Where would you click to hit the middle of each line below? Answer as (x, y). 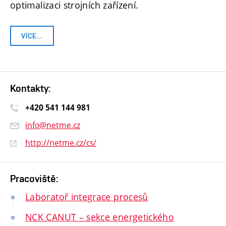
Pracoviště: (34, 179)
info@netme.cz (53, 125)
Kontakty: (30, 88)
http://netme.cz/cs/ (61, 143)
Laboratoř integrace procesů (87, 197)
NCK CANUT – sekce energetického (100, 217)
